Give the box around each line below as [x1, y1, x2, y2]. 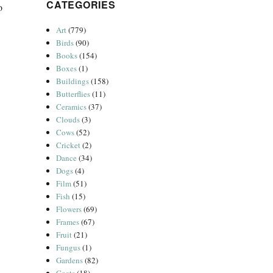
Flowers [56, 204, 82, 214]
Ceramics [56, 101, 87, 112]
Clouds [56, 114, 80, 125]
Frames [56, 216, 80, 227]
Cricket [56, 140, 81, 151]
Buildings [56, 76, 90, 87]
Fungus [56, 242, 81, 253]
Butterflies [56, 88, 91, 99]
